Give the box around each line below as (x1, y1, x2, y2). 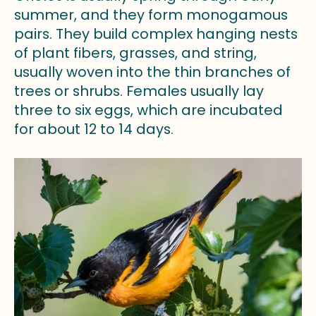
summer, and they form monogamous (14, 4, 288, 25)
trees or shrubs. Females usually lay (14, 80, 264, 101)
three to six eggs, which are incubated (14, 99, 283, 120)
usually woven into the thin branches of (14, 61, 291, 82)
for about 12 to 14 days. (14, 119, 174, 139)
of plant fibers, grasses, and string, (14, 42, 257, 63)
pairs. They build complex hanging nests (14, 23, 298, 44)
